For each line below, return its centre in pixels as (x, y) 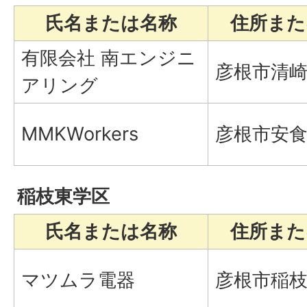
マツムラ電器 (78, 280)
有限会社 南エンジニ (109, 58)
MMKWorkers (80, 134)
